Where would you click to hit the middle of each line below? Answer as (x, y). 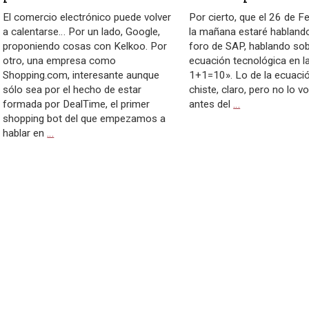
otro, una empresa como (60, 61)
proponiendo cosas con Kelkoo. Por (85, 46)
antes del (211, 104)
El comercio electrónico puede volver (87, 17)
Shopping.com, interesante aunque (81, 75)
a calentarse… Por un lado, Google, (82, 32)
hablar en (25, 133)
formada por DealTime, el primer (77, 104)
